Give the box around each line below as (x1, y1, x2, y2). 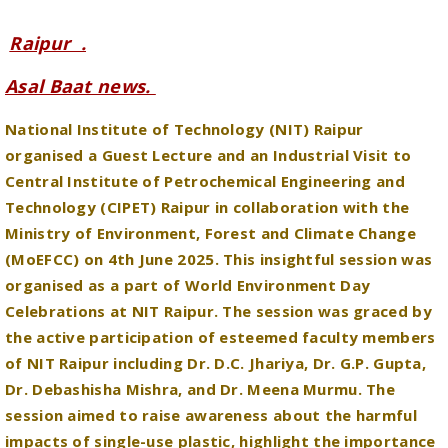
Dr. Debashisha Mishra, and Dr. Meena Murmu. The (5, 321, 396, 342)
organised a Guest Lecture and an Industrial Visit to (5, 87, 412, 108)
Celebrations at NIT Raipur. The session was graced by (5, 243, 432, 264)
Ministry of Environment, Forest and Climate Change (5, 165, 416, 186)
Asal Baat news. (5, 16, 156, 41)
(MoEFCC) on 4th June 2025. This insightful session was (5, 191, 433, 212)
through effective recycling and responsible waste (5, 425, 403, 446)
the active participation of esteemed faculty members (5, 269, 436, 290)
